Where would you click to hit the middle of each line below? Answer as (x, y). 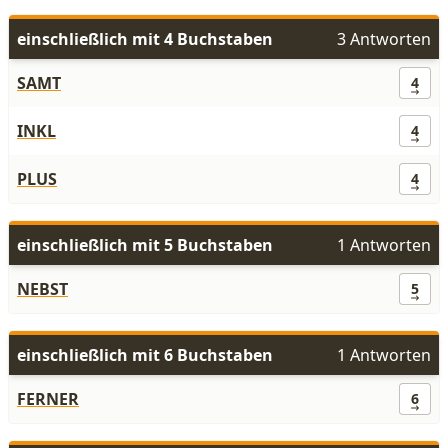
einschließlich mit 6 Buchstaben (145, 355)
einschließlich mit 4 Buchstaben (145, 39)
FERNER (48, 399)
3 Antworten (384, 39)
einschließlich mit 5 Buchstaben (145, 245)
